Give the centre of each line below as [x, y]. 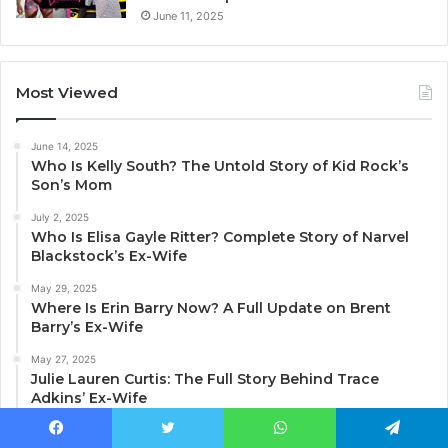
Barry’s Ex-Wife [87, 326]
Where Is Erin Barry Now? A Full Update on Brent [211, 307]
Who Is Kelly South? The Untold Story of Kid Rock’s [220, 165]
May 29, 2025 [64, 287]
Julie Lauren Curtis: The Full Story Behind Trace [205, 378]
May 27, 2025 [63, 358]
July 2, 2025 [60, 216]
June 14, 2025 [64, 145]
